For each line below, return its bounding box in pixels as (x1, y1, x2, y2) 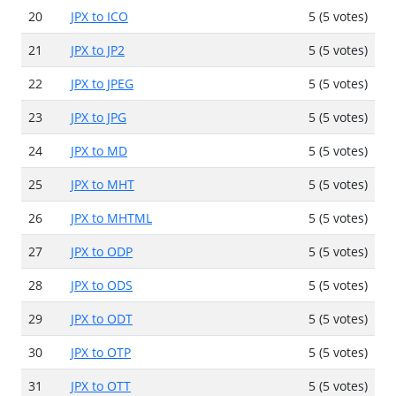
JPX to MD (71, 141, 127, 159)
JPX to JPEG (71, 74, 133, 92)
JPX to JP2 (71, 41, 125, 58)
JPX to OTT (71, 377, 131, 394)
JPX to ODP (71, 242, 133, 260)
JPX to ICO (71, 7, 128, 25)
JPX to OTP (71, 343, 131, 361)
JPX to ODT (71, 309, 133, 327)
